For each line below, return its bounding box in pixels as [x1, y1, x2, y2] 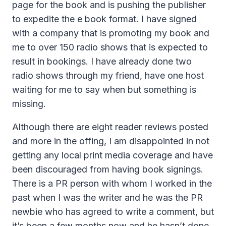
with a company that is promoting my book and [12, 27, 209, 38]
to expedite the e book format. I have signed [12, 13, 197, 24]
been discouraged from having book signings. [12, 163, 203, 175]
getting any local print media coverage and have [12, 149, 213, 160]
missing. [12, 98, 46, 109]
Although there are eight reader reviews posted [12, 121, 208, 132]
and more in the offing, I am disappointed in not [12, 135, 209, 146]
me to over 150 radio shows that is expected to [12, 41, 208, 52]
